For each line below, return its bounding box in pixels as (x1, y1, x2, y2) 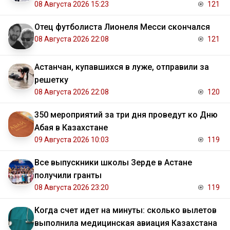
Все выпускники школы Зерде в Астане (34, 158, 192, 168)
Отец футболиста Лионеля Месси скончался (34, 22, 210, 32)
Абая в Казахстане (34, 123, 108, 133)
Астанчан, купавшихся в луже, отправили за (34, 62, 209, 72)
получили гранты (34, 170, 102, 181)
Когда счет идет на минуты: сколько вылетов (34, 205, 217, 216)
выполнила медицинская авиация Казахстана (34, 218, 217, 228)
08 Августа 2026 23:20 (34, 183, 109, 192)
